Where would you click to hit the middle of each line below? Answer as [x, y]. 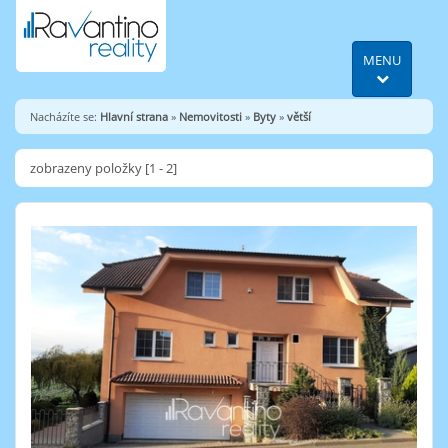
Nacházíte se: [65, 116]
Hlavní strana [134, 116]
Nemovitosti [210, 116]
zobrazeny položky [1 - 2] [103, 168]
